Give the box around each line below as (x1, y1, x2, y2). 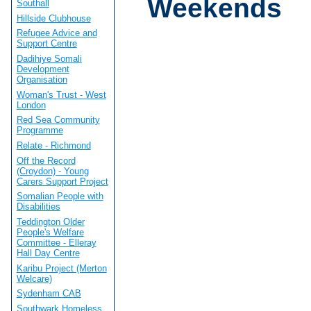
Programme (16, 125, 63, 136)
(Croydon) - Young (16, 165, 89, 176)
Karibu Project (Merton (16, 262, 107, 274)
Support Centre (16, 38, 77, 49)
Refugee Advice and (16, 28, 97, 39)
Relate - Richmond (16, 140, 91, 151)
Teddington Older (16, 217, 85, 228)
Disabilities (16, 201, 60, 212)
